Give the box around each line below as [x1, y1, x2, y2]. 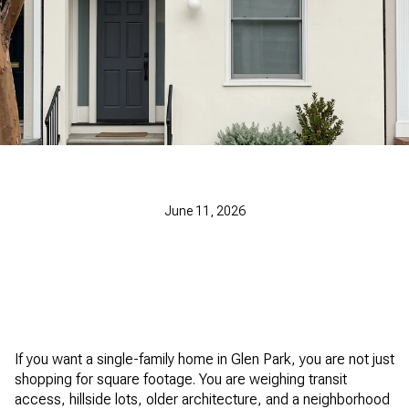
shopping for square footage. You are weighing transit [15, 371, 347, 388]
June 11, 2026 [163, 204, 246, 219]
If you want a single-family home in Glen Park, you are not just [15, 351, 394, 368]
